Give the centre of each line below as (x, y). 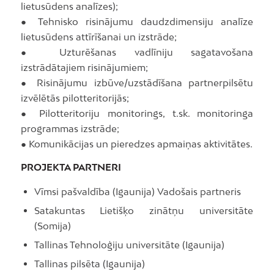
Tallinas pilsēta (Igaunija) (89, 264)
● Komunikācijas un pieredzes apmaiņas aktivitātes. (136, 143)
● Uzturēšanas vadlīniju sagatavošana (137, 52)
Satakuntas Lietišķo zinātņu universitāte (144, 211)
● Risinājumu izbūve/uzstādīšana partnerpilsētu (137, 82)
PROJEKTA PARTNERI (71, 167)
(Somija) (52, 226)
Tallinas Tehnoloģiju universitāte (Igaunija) (129, 245)
